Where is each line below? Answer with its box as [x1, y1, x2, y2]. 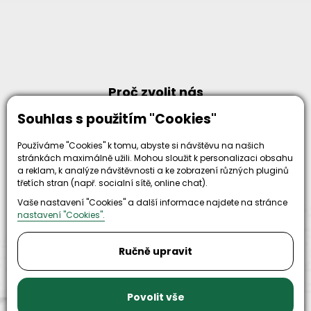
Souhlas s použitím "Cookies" [17, 109, 217, 128]
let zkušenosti [51, 195, 106, 205]
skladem [217, 205, 251, 216]
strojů [222, 199, 246, 209]
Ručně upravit [119, 244, 192, 258]
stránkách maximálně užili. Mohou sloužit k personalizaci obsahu [17, 151, 293, 164]
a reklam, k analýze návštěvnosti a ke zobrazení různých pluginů [17, 164, 289, 176]
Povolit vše [126, 289, 185, 304]
